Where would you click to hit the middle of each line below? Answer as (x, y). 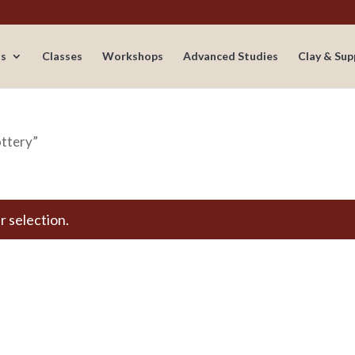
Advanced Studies (230, 56)
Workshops (132, 56)
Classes (62, 56)
